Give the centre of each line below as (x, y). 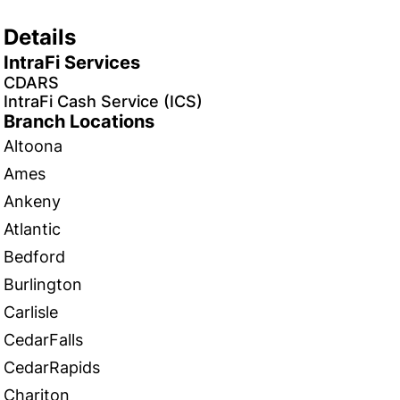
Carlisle (31, 312)
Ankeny (32, 201)
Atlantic (32, 229)
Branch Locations (79, 121)
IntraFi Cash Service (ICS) (103, 101)
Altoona (33, 146)
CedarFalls (43, 340)
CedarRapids (52, 367)
